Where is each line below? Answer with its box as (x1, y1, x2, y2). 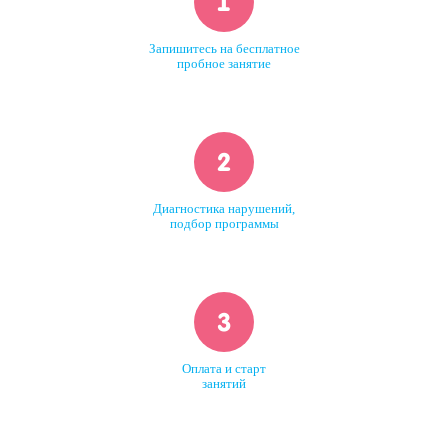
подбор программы (169, 217, 279, 232)
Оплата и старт (182, 362, 266, 377)
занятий (202, 377, 246, 392)
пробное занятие (177, 57, 271, 72)
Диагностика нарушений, (153, 202, 295, 217)
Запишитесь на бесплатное (148, 42, 300, 57)
